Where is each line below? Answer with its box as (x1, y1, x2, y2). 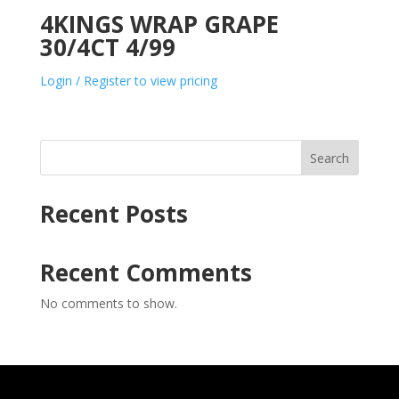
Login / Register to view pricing (39, 72, 217, 90)
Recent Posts (39, 198, 188, 231)
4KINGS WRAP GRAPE (39, 8, 279, 41)
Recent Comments (39, 256, 252, 289)
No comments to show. (39, 295, 177, 313)
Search (310, 150, 350, 167)
